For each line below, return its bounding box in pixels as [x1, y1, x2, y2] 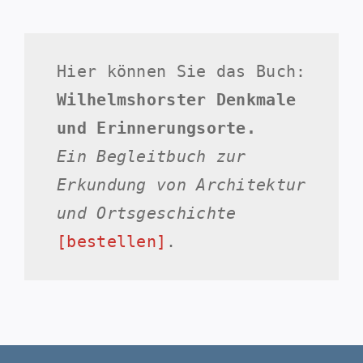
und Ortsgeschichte [57, 203, 237, 223]
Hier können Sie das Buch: [57, 61, 306, 81]
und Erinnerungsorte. [57, 117, 257, 138]
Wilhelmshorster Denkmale [57, 89, 297, 109]
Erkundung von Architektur [57, 174, 306, 194]
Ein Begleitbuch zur [57, 146, 246, 166]
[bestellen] [57, 231, 167, 251]
